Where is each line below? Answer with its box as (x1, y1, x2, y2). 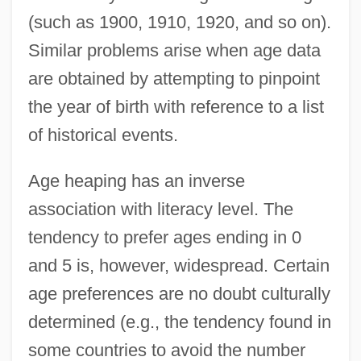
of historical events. (27, 124, 178, 145)
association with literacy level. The (27, 198, 293, 219)
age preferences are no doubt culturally (27, 283, 330, 304)
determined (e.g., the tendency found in (27, 311, 331, 332)
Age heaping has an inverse (27, 170, 245, 191)
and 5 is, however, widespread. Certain (27, 255, 330, 276)
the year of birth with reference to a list (27, 96, 324, 117)
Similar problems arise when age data (27, 39, 321, 60)
